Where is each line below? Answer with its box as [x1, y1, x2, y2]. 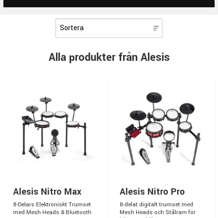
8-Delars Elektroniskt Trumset [13, 200, 91, 209]
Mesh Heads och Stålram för [120, 208, 196, 217]
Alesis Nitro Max [13, 185, 81, 199]
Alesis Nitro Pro [120, 185, 185, 199]
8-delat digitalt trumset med [120, 200, 193, 209]
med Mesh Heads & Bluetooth [13, 208, 91, 217]
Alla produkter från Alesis [48, 50, 170, 66]
